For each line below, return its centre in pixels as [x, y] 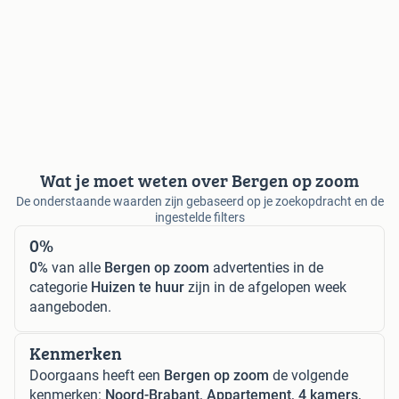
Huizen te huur [138, 288]
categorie [60, 288]
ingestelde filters [199, 218]
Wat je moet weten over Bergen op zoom [199, 181]
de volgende [309, 376]
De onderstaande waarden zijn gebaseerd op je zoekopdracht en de [199, 202]
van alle [76, 268]
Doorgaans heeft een [97, 376]
